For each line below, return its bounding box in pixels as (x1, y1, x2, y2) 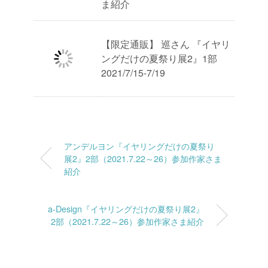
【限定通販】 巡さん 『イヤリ (101, 37, 230, 51)
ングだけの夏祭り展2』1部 (101, 51, 217, 65)
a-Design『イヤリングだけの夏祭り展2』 (48, 202, 204, 215)
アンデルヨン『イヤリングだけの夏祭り (64, 139, 215, 152)
